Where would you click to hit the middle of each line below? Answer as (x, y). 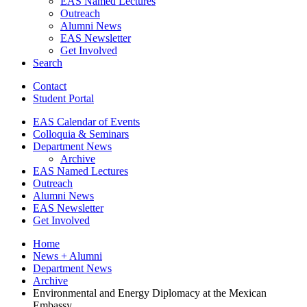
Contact (50, 86)
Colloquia (56, 134)
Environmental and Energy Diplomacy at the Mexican (150, 293)
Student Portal (63, 98)
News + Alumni (67, 256)
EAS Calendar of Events (86, 121)
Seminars (108, 134)
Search (48, 62)
